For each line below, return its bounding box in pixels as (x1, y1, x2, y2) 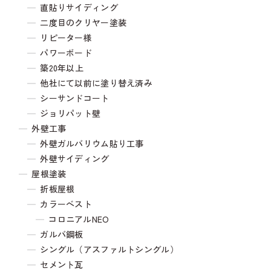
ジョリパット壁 (40, 107, 101, 120)
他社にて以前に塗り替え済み (40, 77, 152, 90)
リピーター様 (40, 31, 93, 44)
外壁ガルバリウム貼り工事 (40, 137, 144, 150)
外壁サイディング (40, 152, 109, 165)
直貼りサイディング (40, 1, 118, 14)
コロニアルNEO (48, 213, 109, 226)
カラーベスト (40, 198, 93, 211)
